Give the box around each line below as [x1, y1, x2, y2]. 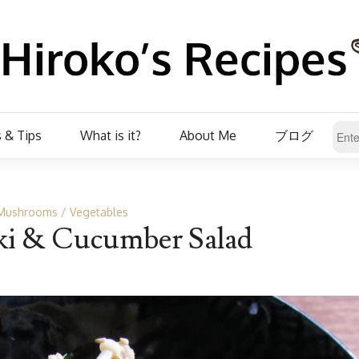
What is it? [80, 127, 141, 143]
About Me [179, 127, 236, 143]
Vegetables [70, 205, 129, 219]
